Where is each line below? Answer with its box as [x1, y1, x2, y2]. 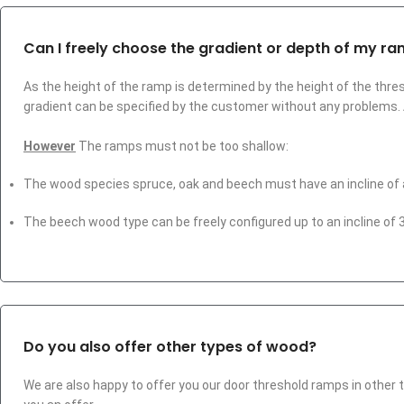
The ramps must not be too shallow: [78, 138, 289, 153]
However [23, 138, 76, 153]
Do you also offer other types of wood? [23, 335, 317, 357]
